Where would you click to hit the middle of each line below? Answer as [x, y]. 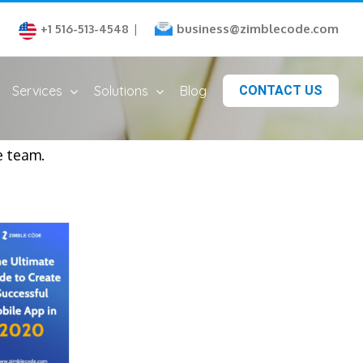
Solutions [121, 91]
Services [37, 91]
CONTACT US [281, 90]
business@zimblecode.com [258, 29]
